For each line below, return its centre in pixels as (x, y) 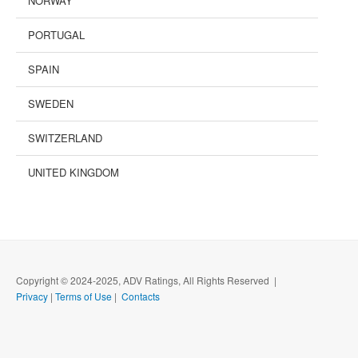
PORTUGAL (56, 34)
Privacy (32, 296)
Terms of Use (84, 296)
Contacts (141, 296)
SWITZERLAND (65, 137)
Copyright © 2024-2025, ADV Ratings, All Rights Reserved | (147, 280)
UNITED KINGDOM (74, 172)
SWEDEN (51, 103)
